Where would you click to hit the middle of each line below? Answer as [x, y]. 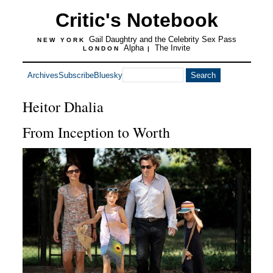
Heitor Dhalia [63, 107]
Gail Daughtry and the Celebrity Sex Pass [162, 39]
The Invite [172, 48]
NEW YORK [63, 40]
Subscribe [76, 75]
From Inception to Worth [96, 132]
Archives [43, 75]
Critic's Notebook [136, 20]
